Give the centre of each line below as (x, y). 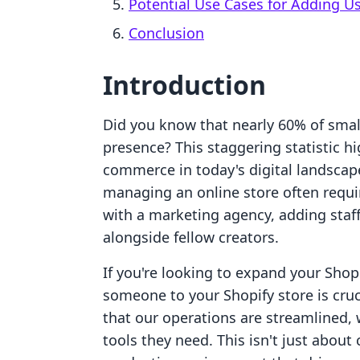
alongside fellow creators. (191, 237)
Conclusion (166, 33)
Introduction (184, 85)
